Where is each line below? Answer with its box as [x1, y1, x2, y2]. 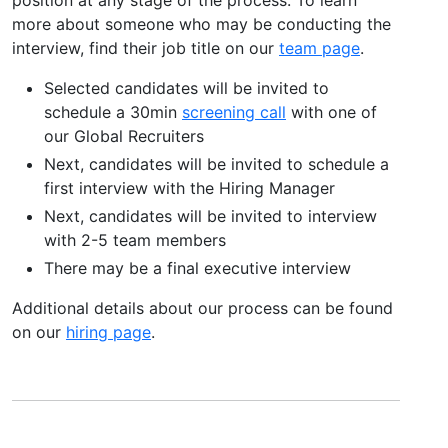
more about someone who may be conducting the [12, 13, 391, 34]
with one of [286, 101, 377, 122]
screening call [182, 101, 286, 122]
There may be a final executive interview [44, 257, 351, 278]
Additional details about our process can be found [12, 297, 393, 318]
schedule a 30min [44, 101, 182, 122]
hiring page [66, 321, 151, 342]
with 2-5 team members [44, 229, 226, 250]
